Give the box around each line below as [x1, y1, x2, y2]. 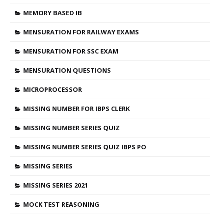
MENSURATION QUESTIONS [23, 66, 111, 75]
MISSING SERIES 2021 [23, 181, 88, 190]
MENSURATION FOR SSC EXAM [23, 47, 118, 55]
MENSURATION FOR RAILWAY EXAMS [23, 27, 139, 36]
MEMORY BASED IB [23, 8, 82, 17]
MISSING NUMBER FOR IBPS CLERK [23, 104, 130, 113]
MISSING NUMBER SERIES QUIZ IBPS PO [23, 142, 146, 151]
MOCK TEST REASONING [23, 200, 99, 209]
